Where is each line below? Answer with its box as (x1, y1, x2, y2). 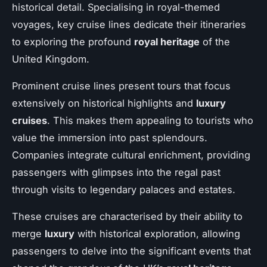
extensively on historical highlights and (12, 97, 196, 109)
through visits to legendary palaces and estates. (12, 183, 235, 195)
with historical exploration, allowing (74, 227, 240, 240)
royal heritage (134, 35, 200, 48)
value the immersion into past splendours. (12, 131, 207, 144)
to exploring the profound (12, 35, 134, 48)
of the (200, 35, 230, 48)
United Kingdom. (12, 52, 89, 65)
